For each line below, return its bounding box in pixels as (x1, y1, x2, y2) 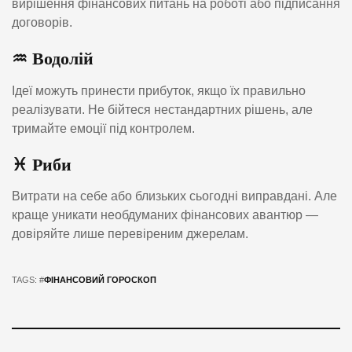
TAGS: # (12, 274, 44, 284)
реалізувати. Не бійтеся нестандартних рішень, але (12, 102, 313, 116)
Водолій (32, 49, 93, 69)
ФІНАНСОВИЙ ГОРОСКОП (44, 274, 156, 284)
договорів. (12, 16, 72, 30)
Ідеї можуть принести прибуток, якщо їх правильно (12, 83, 306, 97)
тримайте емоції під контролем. (12, 121, 195, 135)
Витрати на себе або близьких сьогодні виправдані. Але (12, 189, 337, 203)
